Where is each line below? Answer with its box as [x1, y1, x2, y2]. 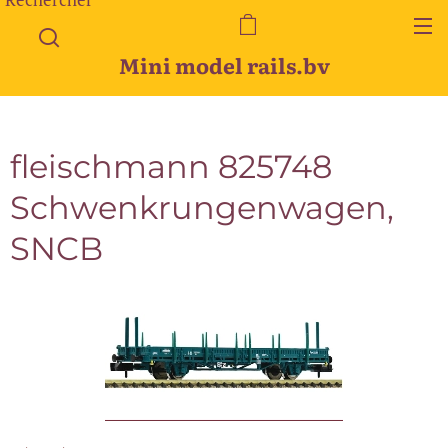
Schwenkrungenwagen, [10, 188, 394, 227]
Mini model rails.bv [118, 49, 330, 80]
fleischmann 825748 [10, 147, 332, 186]
